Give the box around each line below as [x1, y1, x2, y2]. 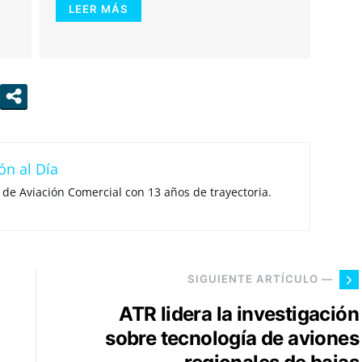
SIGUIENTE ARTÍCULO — [187, 272, 333, 286]
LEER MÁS [69, 2, 128, 15]
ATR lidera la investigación [119, 301, 359, 326]
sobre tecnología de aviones [105, 326, 359, 350]
